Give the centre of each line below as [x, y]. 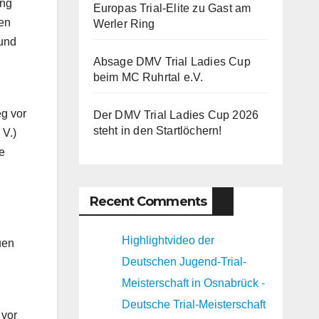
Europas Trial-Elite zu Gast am [172, 8]
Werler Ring [124, 24]
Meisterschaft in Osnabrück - [193, 283]
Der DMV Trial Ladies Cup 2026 [176, 115]
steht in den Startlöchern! [157, 131]
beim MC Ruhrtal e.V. [148, 77]
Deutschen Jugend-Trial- [184, 262]
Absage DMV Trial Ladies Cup [172, 62]
